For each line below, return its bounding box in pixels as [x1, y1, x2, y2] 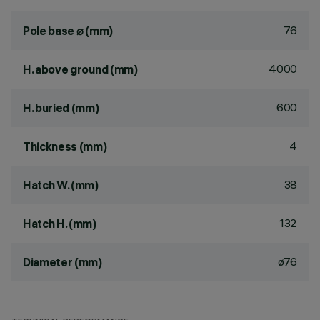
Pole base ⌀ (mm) [23, 24, 113, 38]
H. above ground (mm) [23, 62, 138, 76]
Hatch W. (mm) [23, 178, 99, 192]
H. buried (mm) [23, 101, 99, 115]
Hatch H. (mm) [23, 216, 96, 231]
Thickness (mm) [23, 139, 107, 154]
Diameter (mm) [23, 255, 102, 269]
